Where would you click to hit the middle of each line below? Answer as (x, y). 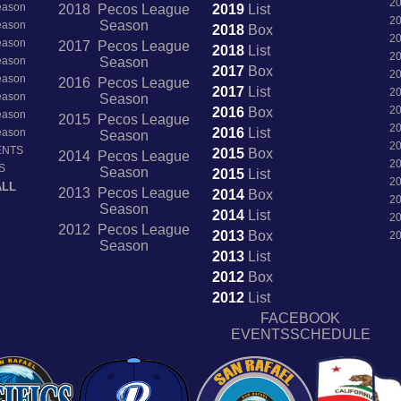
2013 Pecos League (124, 192)
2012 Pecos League (124, 229)
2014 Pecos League (124, 156)
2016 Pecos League (124, 82)
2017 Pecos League (124, 46)
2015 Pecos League (124, 119)
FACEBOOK (301, 318)
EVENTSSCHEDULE (300, 334)
